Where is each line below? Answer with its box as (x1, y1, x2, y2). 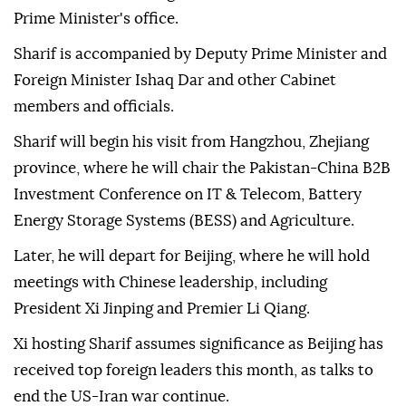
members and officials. (14, 99, 174, 115)
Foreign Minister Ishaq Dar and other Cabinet (14, 72, 336, 89)
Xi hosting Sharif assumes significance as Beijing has (14, 336, 383, 353)
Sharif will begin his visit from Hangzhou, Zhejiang (14, 134, 369, 150)
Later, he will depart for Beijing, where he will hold (14, 248, 370, 265)
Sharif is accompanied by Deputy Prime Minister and (14, 46, 387, 63)
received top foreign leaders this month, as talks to (14, 362, 373, 379)
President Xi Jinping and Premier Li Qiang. (14, 301, 310, 317)
